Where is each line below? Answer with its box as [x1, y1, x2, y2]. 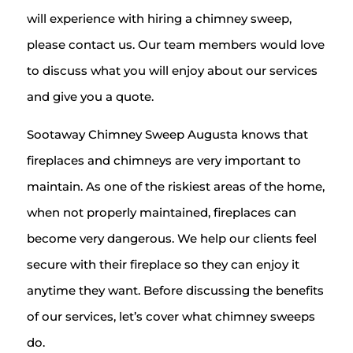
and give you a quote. [26, 89, 154, 105]
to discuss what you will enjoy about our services [26, 63, 318, 79]
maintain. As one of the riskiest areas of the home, [26, 179, 325, 195]
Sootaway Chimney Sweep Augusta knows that [26, 127, 308, 143]
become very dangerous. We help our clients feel [26, 231, 317, 247]
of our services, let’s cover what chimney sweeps [26, 309, 315, 325]
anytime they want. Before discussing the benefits [26, 283, 324, 299]
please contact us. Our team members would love [26, 37, 325, 53]
